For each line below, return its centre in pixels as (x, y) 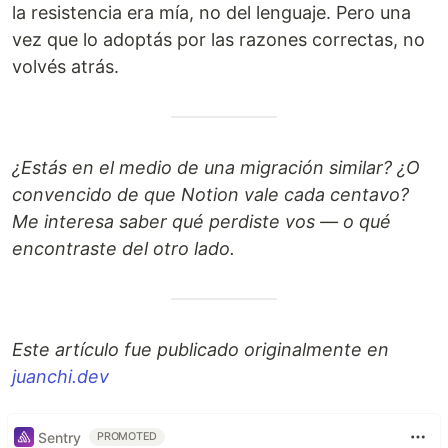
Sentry (59, 437)
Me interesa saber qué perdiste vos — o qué (201, 221)
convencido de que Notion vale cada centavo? (210, 194)
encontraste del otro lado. (123, 248)
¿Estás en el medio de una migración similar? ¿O (216, 167)
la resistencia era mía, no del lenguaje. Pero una (211, 12)
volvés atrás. (65, 66)
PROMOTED (127, 436)
